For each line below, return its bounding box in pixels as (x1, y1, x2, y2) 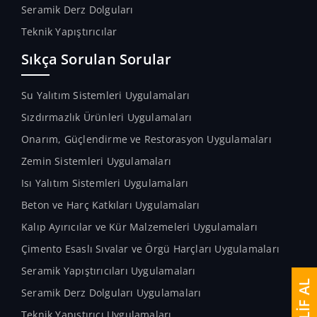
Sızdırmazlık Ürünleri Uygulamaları (21, 110, 192, 124)
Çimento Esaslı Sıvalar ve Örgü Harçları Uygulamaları (21, 241, 279, 255)
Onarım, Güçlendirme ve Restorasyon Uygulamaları (21, 132, 272, 146)
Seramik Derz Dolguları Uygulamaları (21, 285, 202, 299)
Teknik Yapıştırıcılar (21, 24, 117, 38)
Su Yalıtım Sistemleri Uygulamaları (21, 88, 190, 102)
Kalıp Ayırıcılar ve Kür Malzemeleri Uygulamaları (21, 219, 258, 234)
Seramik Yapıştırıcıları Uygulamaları (21, 263, 196, 277)
